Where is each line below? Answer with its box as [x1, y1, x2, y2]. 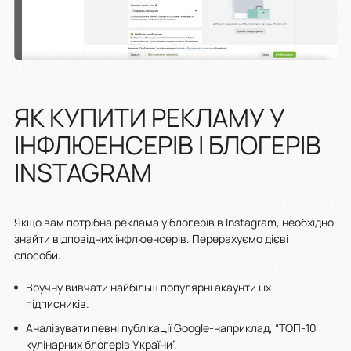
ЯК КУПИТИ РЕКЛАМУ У [14, 100, 285, 136]
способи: [14, 248, 61, 263]
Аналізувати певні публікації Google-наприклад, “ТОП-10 [26, 320, 317, 336]
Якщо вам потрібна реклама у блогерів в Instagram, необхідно [14, 215, 334, 230]
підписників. [26, 296, 92, 312]
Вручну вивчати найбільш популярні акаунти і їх [26, 280, 271, 295]
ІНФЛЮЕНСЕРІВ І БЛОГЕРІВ [14, 128, 321, 163]
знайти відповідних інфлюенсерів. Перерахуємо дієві [14, 231, 288, 247]
